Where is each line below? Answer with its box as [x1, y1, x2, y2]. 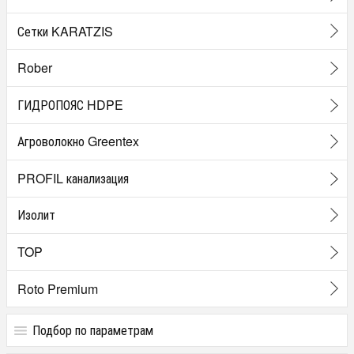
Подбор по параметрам [32, 321, 153, 340]
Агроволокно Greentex [17, 132, 139, 151]
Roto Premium [17, 279, 98, 298]
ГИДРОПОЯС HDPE [17, 95, 123, 114]
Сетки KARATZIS [17, 21, 113, 40]
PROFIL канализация [17, 168, 129, 187]
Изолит [17, 205, 55, 224]
